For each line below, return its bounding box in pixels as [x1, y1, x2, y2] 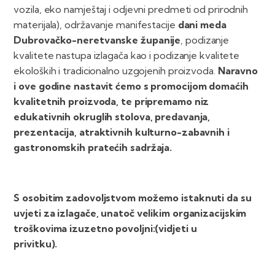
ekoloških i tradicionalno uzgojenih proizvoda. [14, 64, 218, 77]
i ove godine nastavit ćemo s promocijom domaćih [14, 80, 249, 93]
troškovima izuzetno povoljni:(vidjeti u [14, 222, 197, 235]
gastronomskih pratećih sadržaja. [14, 141, 172, 154]
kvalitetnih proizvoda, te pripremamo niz [14, 95, 209, 108]
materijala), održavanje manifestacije [14, 18, 176, 31]
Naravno [217, 64, 258, 77]
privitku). [14, 238, 101, 250]
